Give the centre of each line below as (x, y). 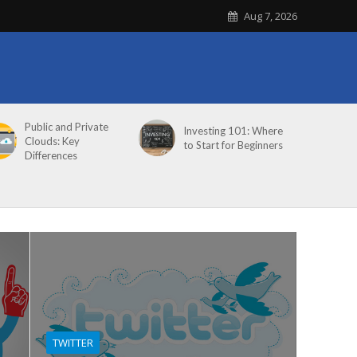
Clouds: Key (53, 141)
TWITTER (73, 343)
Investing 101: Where (233, 131)
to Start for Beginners (233, 145)
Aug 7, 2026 (270, 16)
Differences (51, 155)
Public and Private (67, 127)
